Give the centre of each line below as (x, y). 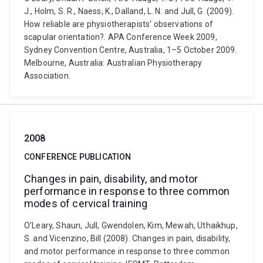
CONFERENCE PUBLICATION (78, 157)
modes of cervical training (86, 203)
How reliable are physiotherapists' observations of (119, 24)
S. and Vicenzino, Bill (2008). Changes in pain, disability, (127, 238)
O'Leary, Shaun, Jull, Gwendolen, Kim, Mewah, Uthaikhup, (131, 225)
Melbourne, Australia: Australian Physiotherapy (113, 63)
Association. (47, 76)
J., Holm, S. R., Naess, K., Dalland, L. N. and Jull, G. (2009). (129, 11)
